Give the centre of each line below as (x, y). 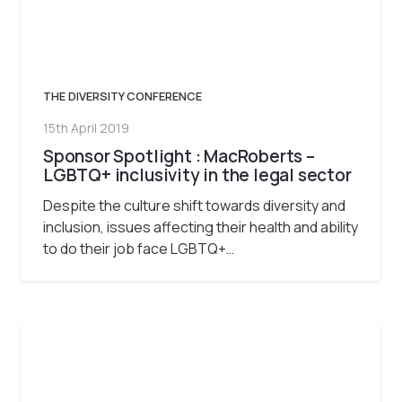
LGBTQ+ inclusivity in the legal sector (197, 175)
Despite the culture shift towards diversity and (194, 206)
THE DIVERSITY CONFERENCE (122, 96)
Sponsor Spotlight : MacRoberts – (179, 157)
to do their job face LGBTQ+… (139, 249)
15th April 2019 (86, 127)
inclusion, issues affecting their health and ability (201, 227)
